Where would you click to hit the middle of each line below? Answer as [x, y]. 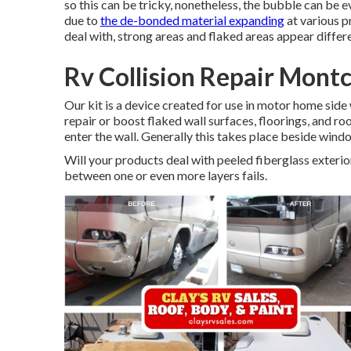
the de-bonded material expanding [192, 20]
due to [82, 20]
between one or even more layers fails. [166, 175]
